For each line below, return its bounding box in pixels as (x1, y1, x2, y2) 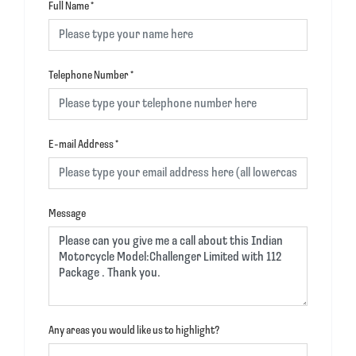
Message (48, 207, 86, 220)
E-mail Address (48, 138, 114, 151)
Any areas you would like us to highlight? (48, 324, 220, 337)
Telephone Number (48, 69, 129, 82)
